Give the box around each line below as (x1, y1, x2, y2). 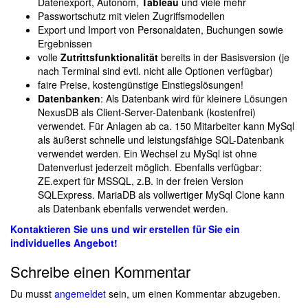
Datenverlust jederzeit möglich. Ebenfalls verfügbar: (38, 160, 262, 175)
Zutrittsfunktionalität (60, 50, 158, 65)
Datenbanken (38, 91, 100, 106)
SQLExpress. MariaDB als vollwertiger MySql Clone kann (38, 188, 285, 202)
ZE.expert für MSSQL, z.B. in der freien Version (38, 174, 243, 188)
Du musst (10, 287, 54, 301)
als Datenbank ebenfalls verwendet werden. (38, 201, 228, 216)
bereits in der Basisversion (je (158, 50, 289, 65)
